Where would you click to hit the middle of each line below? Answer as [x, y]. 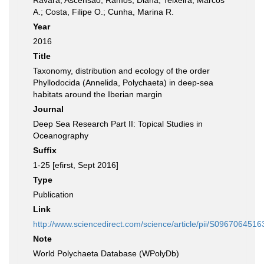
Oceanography [61, 136]
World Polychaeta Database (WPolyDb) [106, 253]
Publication [53, 194]
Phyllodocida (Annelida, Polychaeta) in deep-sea [123, 82]
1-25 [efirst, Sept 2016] [76, 165]
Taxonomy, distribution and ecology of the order [121, 71]
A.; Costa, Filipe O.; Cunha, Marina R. [103, 12]
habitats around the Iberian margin [98, 94]
